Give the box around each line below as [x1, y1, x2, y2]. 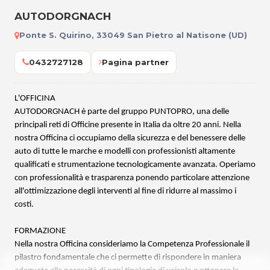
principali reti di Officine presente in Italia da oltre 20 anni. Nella [14, 120, 241, 130]
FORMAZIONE [14, 226, 66, 236]
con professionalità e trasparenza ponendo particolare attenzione [14, 173, 250, 183]
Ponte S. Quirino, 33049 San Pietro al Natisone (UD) [19, 30, 247, 40]
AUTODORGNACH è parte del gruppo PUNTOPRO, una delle [14, 107, 229, 116]
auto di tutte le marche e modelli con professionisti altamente [14, 146, 235, 156]
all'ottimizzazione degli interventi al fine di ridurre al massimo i [14, 186, 236, 196]
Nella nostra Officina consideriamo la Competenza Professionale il [14, 239, 250, 249]
